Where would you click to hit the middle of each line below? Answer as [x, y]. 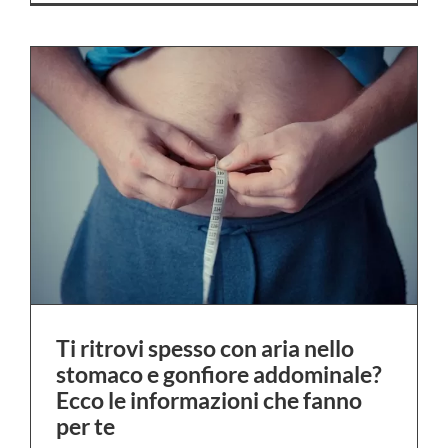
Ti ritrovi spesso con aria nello [205, 347]
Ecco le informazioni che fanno [209, 399]
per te [85, 425]
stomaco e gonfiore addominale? [219, 373]
